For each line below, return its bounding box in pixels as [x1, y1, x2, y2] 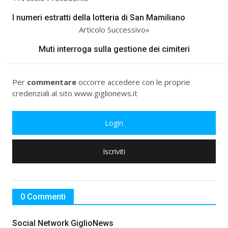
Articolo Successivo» [78, 24, 150, 35]
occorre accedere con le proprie [76, 77, 190, 88]
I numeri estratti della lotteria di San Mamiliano [12, 13, 185, 23]
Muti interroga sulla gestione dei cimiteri [38, 44, 190, 54]
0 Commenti [20, 192, 66, 202]
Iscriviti [103, 147, 125, 157]
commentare [27, 77, 76, 88]
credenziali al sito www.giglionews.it [12, 88, 137, 99]
